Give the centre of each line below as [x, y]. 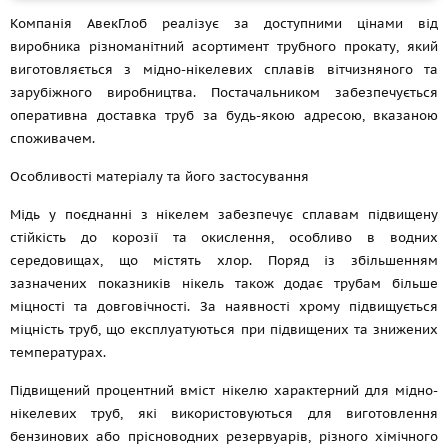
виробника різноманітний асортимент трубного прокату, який [224, 46]
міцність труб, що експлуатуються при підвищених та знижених [224, 329]
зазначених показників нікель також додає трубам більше [224, 283]
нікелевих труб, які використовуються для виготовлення [224, 413]
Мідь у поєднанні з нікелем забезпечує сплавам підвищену [224, 214]
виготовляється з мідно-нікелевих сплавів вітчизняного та [224, 69]
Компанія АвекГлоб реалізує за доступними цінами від [224, 23]
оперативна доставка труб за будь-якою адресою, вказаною [224, 115]
